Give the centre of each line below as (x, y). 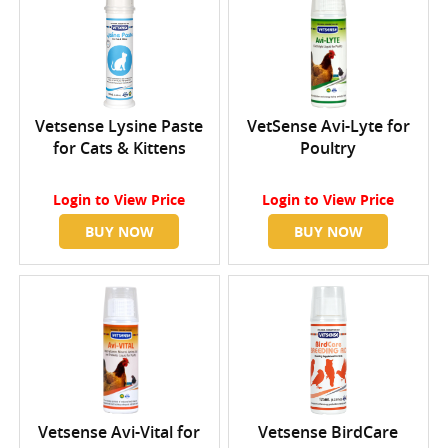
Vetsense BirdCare (328, 432)
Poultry (328, 148)
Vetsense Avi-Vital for (119, 432)
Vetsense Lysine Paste (119, 126)
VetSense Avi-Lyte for (328, 126)
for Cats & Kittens (119, 148)
